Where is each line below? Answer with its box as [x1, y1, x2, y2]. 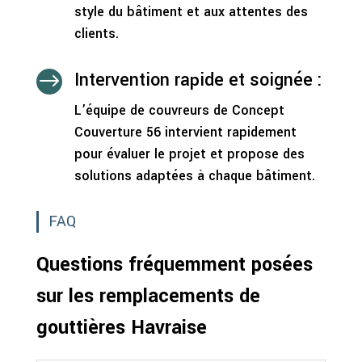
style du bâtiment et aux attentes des [74, 2, 308, 21]
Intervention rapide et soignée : [74, 66, 322, 93]
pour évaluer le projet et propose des [74, 144, 305, 163]
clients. [74, 23, 119, 43]
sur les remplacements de [36, 282, 260, 309]
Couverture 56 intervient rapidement [74, 122, 297, 141]
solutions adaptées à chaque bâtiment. [74, 166, 315, 185]
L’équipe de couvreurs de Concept [74, 100, 284, 120]
